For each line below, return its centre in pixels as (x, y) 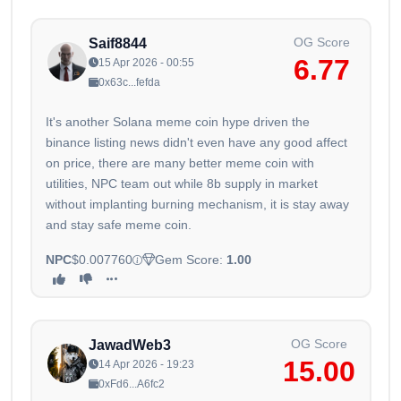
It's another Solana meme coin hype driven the (178, 122)
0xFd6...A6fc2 (132, 384)
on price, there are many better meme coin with (180, 163)
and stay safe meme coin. (119, 225)
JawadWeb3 (130, 346)
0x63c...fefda (129, 83)
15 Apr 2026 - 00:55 (146, 63)
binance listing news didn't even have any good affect (196, 143)
